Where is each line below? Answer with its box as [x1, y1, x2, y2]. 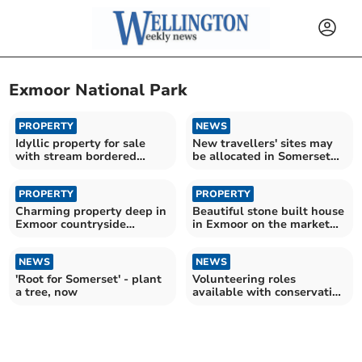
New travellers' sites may [192, 135, 333, 151]
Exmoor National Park [9, 79, 188, 102]
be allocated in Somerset [192, 148, 330, 164]
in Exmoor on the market [192, 216, 330, 232]
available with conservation [192, 284, 346, 300]
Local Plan [192, 161, 250, 177]
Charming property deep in [15, 203, 167, 219]
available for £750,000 [15, 229, 137, 245]
